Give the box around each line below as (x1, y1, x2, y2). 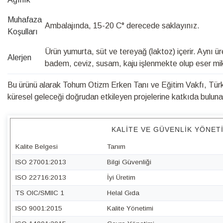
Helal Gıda (107, 189, 140, 197)
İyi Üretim (107, 174, 136, 181)
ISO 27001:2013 (15, 158, 66, 166)
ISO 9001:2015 (15, 205, 62, 212)
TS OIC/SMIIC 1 (15, 189, 64, 197)
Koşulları (7, 27, 38, 36)
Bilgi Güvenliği (107, 158, 152, 166)
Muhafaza (7, 15, 42, 24)
